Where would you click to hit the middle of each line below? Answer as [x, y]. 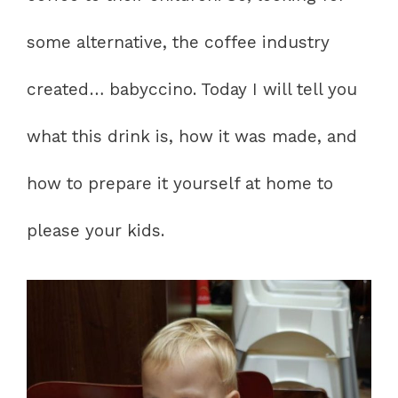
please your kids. [96, 231]
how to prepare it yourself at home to [180, 184]
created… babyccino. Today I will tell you [192, 90]
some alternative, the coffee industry [178, 43]
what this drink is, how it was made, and [192, 137]
